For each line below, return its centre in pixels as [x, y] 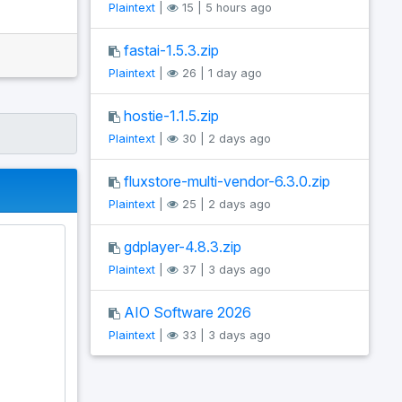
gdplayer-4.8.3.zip [183, 247]
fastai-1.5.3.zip [171, 50]
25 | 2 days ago [225, 204]
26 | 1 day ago [220, 73]
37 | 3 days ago [225, 270]
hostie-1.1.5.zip [171, 116]
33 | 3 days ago [225, 335]
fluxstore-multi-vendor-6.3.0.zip [227, 181]
